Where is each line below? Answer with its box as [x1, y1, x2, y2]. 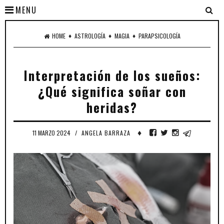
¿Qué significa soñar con [37, 82, 186, 100]
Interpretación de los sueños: [23, 66, 201, 84]
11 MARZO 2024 [32, 128, 72, 137]
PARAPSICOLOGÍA [138, 31, 180, 40]
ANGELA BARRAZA [81, 128, 130, 137]
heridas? [86, 98, 137, 116]
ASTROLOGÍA [74, 31, 105, 40]
